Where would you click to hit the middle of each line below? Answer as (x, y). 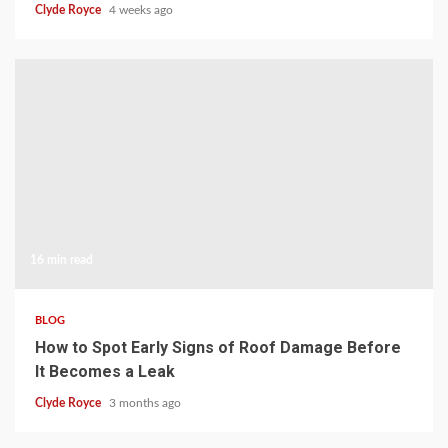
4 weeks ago (141, 9)
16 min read (61, 259)
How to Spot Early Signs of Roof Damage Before (218, 347)
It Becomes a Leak (105, 371)
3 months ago (145, 402)
